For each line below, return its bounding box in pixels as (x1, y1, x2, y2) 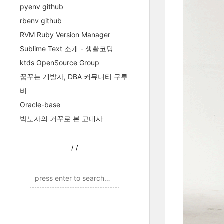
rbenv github (20, 16, 62, 25)
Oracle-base (20, 100, 60, 109)
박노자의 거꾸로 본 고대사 (20, 114, 103, 123)
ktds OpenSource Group (20, 58, 99, 67)
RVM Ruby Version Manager (20, 30, 110, 39)
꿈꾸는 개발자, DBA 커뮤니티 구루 (20, 72, 128, 81)
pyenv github (20, 2, 63, 11)
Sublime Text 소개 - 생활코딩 (20, 44, 113, 53)
